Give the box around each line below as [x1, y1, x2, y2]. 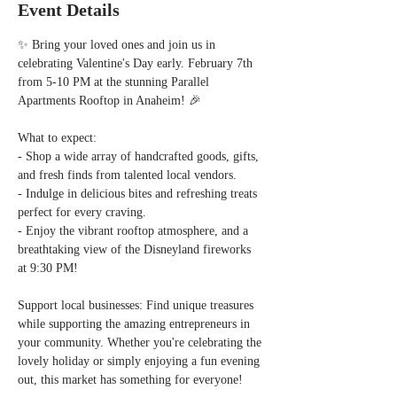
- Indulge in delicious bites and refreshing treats [18, 187, 261, 200]
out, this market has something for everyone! [18, 373, 243, 386]
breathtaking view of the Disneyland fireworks [18, 243, 254, 256]
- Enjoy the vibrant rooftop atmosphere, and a [18, 224, 252, 237]
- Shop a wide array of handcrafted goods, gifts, [18, 150, 262, 163]
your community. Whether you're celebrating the [18, 336, 265, 349]
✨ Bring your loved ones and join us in [18, 38, 219, 51]
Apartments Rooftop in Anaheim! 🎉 [18, 94, 208, 107]
